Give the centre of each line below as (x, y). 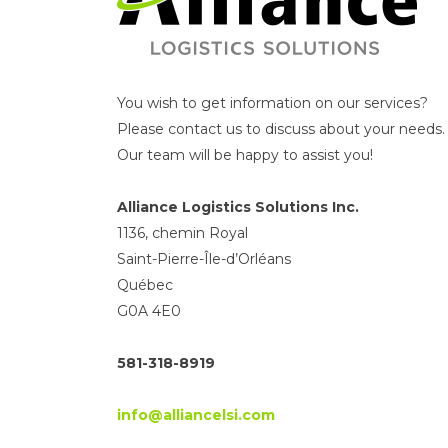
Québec (145, 285)
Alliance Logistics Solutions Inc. (238, 207)
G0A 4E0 (149, 311)
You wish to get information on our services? (272, 103)
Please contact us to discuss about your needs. (281, 129)
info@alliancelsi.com (196, 415)
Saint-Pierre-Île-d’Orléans (204, 259)
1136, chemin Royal (182, 233)
